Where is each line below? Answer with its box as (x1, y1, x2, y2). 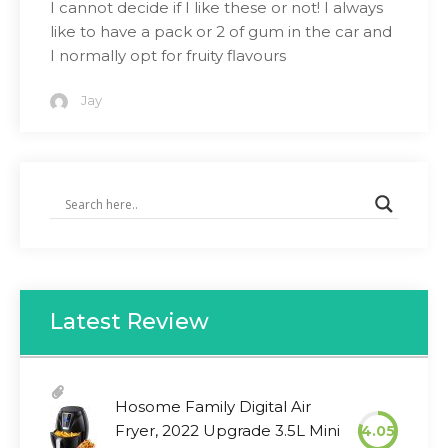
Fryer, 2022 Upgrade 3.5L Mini (115, 421, 340, 440)
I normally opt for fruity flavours (50, 46, 286, 65)
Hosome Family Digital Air (115, 397, 311, 416)
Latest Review (50, 308, 209, 335)
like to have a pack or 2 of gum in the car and (50, 22, 392, 41)
